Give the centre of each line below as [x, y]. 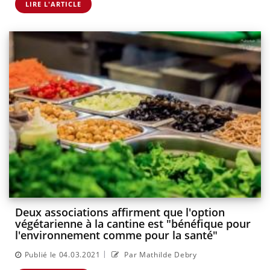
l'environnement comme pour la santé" [116, 235]
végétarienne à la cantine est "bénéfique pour [133, 224]
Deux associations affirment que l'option [120, 212]
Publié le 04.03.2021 [62, 254]
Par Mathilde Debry [159, 254]
